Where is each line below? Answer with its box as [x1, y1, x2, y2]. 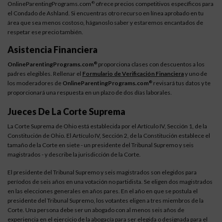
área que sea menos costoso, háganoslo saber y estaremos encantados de [7, 19, 203, 26]
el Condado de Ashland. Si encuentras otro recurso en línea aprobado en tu [7, 9, 204, 17]
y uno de [184, 70, 207, 77]
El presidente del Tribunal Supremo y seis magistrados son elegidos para [7, 168, 197, 176]
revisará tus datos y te [152, 79, 211, 87]
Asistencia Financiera [7, 44, 98, 55]
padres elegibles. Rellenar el [7, 70, 82, 77]
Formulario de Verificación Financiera [82, 70, 184, 77]
